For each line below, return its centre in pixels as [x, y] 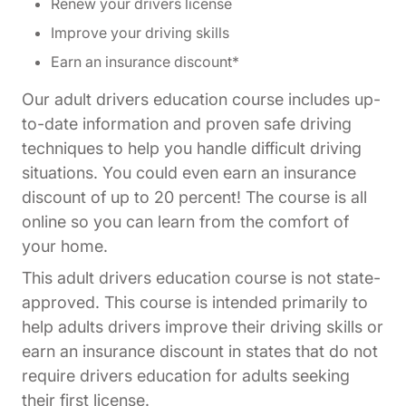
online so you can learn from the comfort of [185, 222]
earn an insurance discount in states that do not [200, 352]
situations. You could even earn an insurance [189, 173]
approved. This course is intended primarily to [195, 303]
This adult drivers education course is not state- [201, 278]
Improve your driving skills [140, 33]
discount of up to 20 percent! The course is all [194, 198]
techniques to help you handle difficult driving [192, 149]
